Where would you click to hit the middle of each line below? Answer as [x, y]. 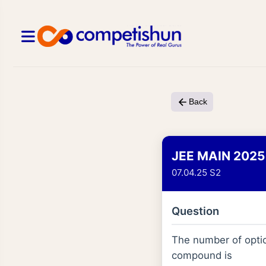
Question [195, 210]
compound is [202, 255]
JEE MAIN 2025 [218, 156]
